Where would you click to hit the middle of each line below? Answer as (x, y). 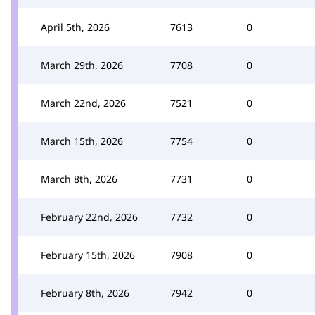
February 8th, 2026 (85, 292)
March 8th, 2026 (79, 179)
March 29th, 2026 (82, 65)
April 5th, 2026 (75, 27)
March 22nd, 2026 (83, 103)
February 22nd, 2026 (89, 217)
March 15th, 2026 (82, 141)
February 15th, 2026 (88, 255)
